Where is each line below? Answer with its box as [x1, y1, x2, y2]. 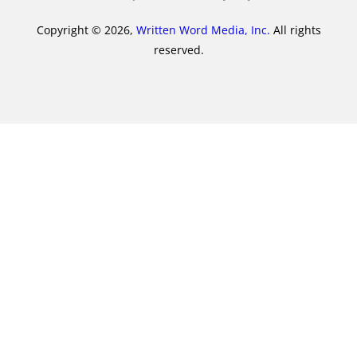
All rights [269, 22, 321, 37]
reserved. [153, 42, 204, 57]
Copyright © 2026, [36, 22, 136, 37]
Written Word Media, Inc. [135, 22, 270, 37]
